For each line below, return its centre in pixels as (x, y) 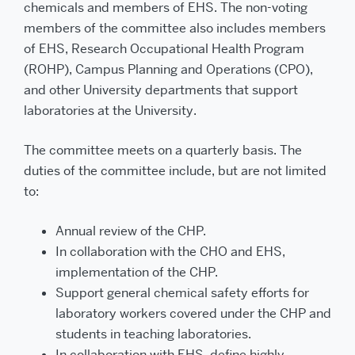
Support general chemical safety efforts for (182, 293)
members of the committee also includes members (175, 28)
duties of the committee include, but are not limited (175, 171)
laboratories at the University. (110, 111)
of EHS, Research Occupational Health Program (164, 49)
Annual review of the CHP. (131, 231)
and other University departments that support (161, 90)
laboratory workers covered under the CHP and (193, 313)
